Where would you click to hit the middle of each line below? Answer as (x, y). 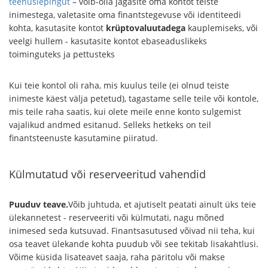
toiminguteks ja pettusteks (62, 54)
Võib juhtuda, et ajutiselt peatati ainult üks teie (162, 204)
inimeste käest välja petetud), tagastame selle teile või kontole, (134, 98)
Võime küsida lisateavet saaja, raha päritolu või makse (117, 257)
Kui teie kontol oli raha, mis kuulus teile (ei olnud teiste (119, 85)
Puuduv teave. (39, 204)
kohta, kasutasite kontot (57, 28)
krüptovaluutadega (146, 28)
